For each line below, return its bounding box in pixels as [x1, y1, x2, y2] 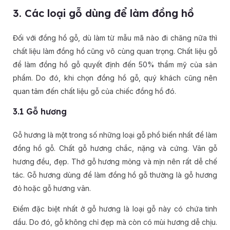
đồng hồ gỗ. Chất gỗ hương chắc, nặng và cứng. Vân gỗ [12, 144, 218, 153]
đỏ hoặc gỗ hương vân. [12, 184, 91, 193]
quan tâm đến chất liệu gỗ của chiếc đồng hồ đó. [12, 87, 176, 96]
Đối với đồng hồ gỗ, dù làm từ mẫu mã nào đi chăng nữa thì [12, 33, 218, 43]
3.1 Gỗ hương [12, 106, 67, 117]
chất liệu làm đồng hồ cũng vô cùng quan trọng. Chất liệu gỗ [12, 47, 218, 56]
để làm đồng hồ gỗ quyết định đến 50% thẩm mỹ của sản [12, 60, 218, 69]
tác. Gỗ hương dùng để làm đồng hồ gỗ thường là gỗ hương [12, 170, 218, 180]
